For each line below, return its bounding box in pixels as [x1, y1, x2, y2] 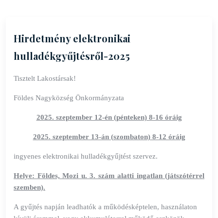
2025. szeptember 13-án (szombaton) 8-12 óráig [33, 133, 185, 141]
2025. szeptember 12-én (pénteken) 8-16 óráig [36, 113, 182, 121]
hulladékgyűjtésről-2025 [14, 49, 130, 62]
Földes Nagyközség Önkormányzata [14, 94, 124, 102]
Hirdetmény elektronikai [14, 32, 130, 45]
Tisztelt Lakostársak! [14, 74, 76, 82]
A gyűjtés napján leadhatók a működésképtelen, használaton [14, 203, 197, 211]
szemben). [14, 183, 45, 191]
